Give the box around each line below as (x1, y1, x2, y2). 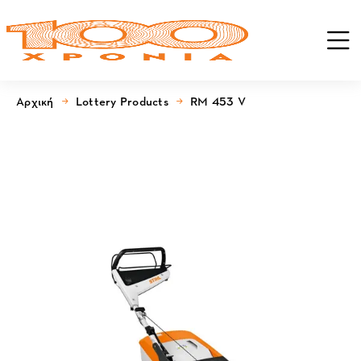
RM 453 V (190, 93, 246, 110)
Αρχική (16, 93, 54, 110)
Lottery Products (75, 93, 168, 110)
